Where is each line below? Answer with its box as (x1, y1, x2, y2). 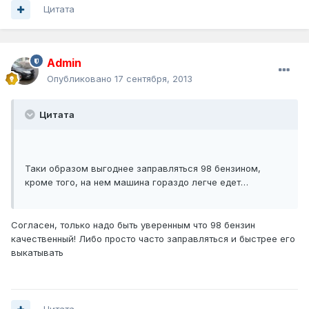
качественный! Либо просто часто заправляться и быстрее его (11, 233, 295, 245)
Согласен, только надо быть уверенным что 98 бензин (11, 219, 255, 231)
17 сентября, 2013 (114, 73, 192, 85)
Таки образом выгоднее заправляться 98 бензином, (25, 163, 261, 175)
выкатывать (11, 247, 63, 259)
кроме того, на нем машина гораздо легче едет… (25, 177, 248, 188)
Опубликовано (47, 73, 114, 85)
